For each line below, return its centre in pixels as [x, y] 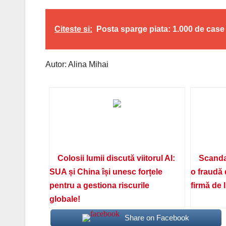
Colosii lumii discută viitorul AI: [116, 158]
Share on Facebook [157, 218]
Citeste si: [73, 29]
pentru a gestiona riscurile [99, 186]
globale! [65, 199]
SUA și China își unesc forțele [106, 172]
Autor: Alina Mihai [77, 65]
